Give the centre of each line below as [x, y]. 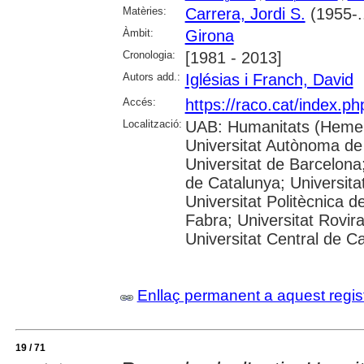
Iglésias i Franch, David [269, 80]
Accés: [139, 102]
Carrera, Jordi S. [245, 14]
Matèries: [144, 11]
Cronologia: [149, 55]
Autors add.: [151, 77]
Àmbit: [138, 33]
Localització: [152, 124]
